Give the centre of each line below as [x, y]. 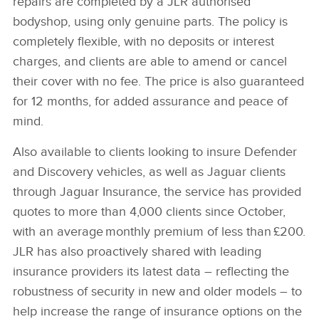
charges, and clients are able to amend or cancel [150, 61]
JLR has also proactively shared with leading [137, 251]
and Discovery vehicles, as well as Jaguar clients [149, 172]
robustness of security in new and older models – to [157, 291]
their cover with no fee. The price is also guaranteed [158, 81]
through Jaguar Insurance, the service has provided [157, 192]
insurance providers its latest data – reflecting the [151, 271]
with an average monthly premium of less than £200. [159, 231]
